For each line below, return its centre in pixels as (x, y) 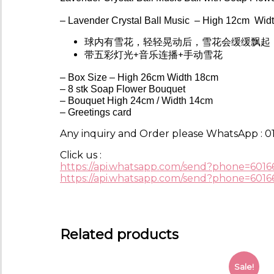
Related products (119, 235)
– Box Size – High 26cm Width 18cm (139, 78)
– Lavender (86, 21)
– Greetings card (96, 113)
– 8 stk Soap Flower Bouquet (123, 89)
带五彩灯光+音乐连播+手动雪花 (154, 55)
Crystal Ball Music (150, 21)
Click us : (81, 155)
